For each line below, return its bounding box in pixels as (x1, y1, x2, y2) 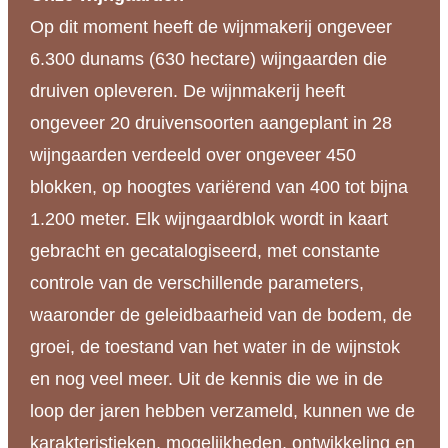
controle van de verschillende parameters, (29, 273, 364, 294)
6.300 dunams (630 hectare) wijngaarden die (29, 49, 387, 70)
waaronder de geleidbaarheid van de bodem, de (29, 305, 412, 326)
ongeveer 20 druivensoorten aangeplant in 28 (29, 113, 392, 134)
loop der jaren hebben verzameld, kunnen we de (29, 401, 415, 422)
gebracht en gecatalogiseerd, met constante (29, 241, 380, 262)
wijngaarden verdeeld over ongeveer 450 (29, 145, 356, 166)
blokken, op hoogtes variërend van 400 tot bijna (29, 177, 408, 198)
